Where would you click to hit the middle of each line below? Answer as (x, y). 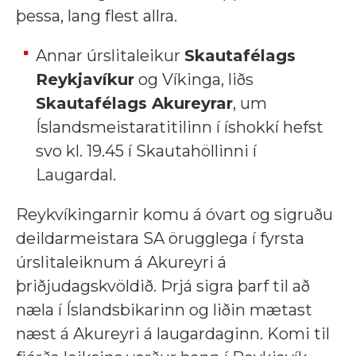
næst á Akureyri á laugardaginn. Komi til (173, 334)
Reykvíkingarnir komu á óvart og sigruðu (174, 215)
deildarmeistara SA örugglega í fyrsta (160, 238)
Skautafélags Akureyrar (134, 103)
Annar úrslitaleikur (110, 56)
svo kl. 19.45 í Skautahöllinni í (146, 151)
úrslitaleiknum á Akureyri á (121, 262)
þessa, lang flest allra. (97, 16)
